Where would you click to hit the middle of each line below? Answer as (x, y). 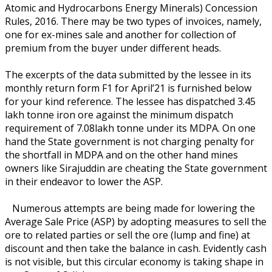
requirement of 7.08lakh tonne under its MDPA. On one (130, 128)
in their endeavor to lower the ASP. (84, 181)
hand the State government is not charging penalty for (130, 141)
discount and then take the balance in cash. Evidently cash (136, 248)
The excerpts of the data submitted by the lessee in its (128, 74)
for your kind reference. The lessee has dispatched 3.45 (130, 101)
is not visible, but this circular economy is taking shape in (134, 261)
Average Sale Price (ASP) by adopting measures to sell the (136, 221)
